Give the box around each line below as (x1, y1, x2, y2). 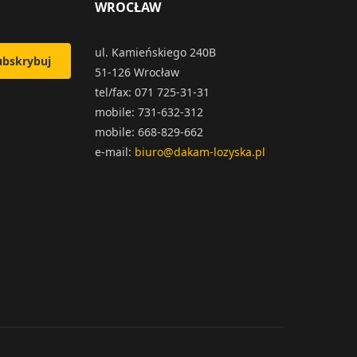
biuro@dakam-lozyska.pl (135, 144, 266, 159)
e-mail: (95, 144, 135, 159)
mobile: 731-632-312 (95, 104, 204, 120)
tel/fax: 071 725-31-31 (95, 84, 210, 100)
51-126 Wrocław (95, 65, 180, 80)
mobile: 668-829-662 (95, 124, 204, 139)
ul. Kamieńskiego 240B (95, 45, 217, 60)
